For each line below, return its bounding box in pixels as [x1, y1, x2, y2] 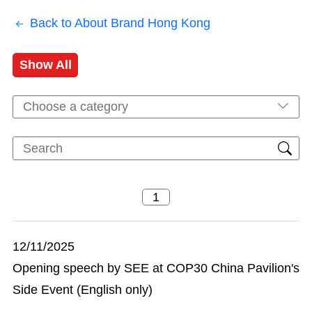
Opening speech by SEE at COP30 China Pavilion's [13, 261, 299, 275]
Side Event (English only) [13, 283, 153, 297]
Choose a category [23, 100, 128, 114]
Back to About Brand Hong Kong [30, 15, 210, 30]
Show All [19, 58, 72, 72]
